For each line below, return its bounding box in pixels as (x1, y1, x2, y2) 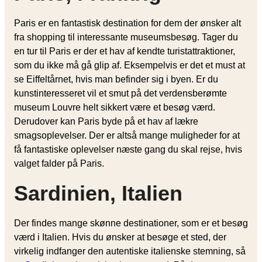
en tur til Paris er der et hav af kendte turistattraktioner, (14, 46, 235, 56)
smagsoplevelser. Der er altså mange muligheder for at (14, 130, 240, 140)
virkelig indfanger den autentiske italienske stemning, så (14, 246, 246, 256)
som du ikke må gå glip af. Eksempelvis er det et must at (14, 60, 245, 70)
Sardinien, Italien (14, 181, 182, 205)
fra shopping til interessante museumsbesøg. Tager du (14, 32, 238, 42)
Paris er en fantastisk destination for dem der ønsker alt (14, 18, 241, 28)
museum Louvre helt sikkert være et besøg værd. (14, 102, 215, 112)
